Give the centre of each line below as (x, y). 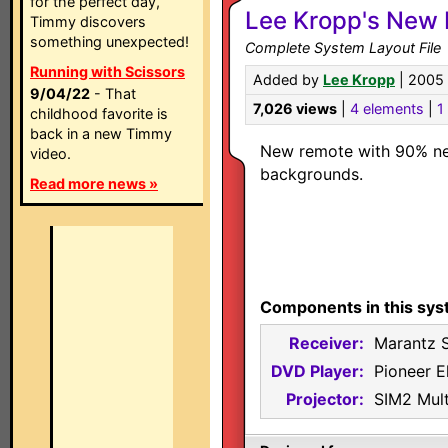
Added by (288, 79)
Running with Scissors (107, 71)
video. (50, 153)
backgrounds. (311, 174)
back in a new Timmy (101, 133)
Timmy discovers (88, 21)
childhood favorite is (99, 113)
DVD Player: (317, 371)
